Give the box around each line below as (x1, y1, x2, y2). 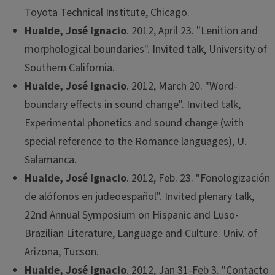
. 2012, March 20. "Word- (126, 79, 238, 95)
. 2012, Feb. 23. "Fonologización (126, 171, 270, 187)
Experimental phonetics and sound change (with (25, 115, 244, 131)
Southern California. (25, 60, 115, 76)
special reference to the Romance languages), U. (25, 134, 247, 150)
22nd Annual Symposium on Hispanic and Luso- (25, 207, 239, 223)
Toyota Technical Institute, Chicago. (25, 5, 190, 21)
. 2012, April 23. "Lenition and (126, 23, 258, 39)
